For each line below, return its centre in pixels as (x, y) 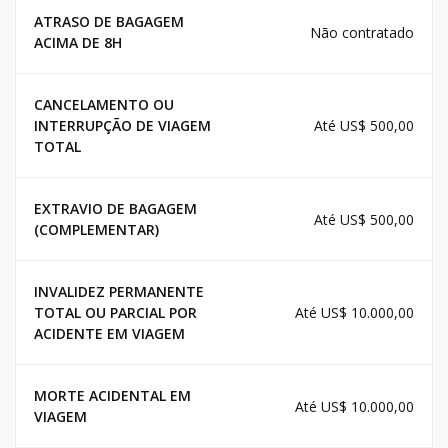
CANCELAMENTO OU (104, 105)
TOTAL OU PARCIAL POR (115, 313)
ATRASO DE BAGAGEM (109, 22)
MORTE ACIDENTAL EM (112, 396)
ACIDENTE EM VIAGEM (109, 334)
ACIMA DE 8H (78, 43)
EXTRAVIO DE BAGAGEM (115, 209)
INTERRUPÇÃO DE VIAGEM (122, 126)
